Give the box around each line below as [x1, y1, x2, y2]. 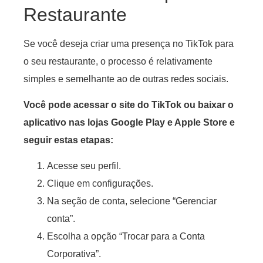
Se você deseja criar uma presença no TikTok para [23, 38, 234, 49]
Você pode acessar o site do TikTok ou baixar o [23, 99, 234, 110]
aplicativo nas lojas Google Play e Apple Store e [23, 117, 235, 127]
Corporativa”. [47, 249, 101, 259]
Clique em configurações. [47, 178, 153, 189]
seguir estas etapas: [23, 134, 113, 145]
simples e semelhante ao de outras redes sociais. [23, 73, 228, 84]
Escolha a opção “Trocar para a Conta [47, 231, 205, 242]
